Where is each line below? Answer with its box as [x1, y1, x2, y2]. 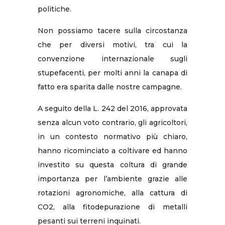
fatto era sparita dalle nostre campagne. [38, 82, 182, 91]
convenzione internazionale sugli [38, 54, 187, 63]
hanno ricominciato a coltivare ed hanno [38, 146, 187, 155]
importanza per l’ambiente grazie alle [38, 174, 187, 183]
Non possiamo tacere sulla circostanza [38, 26, 187, 35]
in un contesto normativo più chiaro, [38, 132, 187, 141]
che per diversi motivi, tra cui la [38, 40, 187, 49]
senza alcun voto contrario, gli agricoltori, [38, 118, 187, 127]
